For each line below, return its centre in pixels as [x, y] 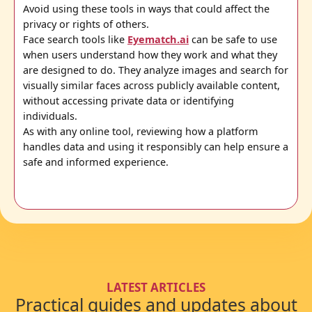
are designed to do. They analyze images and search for [156, 70]
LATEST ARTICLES [156, 288]
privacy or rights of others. [86, 24]
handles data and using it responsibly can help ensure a [156, 147]
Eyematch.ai [158, 40]
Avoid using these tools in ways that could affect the [146, 9]
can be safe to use [233, 40]
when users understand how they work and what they [150, 55]
